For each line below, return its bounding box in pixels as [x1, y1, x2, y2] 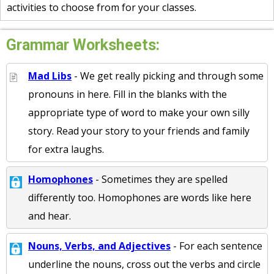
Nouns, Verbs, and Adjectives [28, 239, 171, 253]
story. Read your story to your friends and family [28, 124, 250, 138]
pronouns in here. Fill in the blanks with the [28, 87, 227, 101]
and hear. [28, 209, 71, 223]
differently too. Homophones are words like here [28, 191, 251, 204]
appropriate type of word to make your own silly [28, 106, 250, 119]
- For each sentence [171, 239, 262, 253]
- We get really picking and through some [72, 69, 264, 83]
